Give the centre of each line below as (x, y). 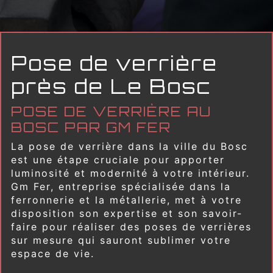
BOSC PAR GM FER (91, 127)
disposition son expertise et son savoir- (127, 214)
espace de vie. (53, 254)
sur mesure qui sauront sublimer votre (121, 240)
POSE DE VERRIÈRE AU (111, 111)
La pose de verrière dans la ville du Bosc (129, 147)
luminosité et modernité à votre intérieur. (130, 173)
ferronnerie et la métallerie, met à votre (126, 200)
